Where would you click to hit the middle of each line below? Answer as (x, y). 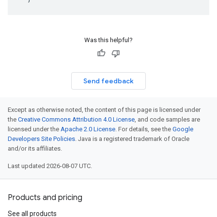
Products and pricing (45, 198)
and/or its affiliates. (35, 148)
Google (183, 129)
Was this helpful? (108, 40)
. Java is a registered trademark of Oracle (132, 139)
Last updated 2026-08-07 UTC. (50, 166)
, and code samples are (167, 119)
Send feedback (108, 81)
